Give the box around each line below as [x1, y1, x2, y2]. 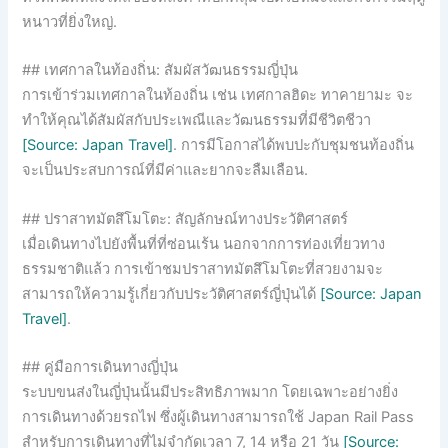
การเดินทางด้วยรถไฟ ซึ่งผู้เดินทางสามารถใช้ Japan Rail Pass [22, 408, 415, 427]
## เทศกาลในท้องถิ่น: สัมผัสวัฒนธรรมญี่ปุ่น [22, 61, 299, 80]
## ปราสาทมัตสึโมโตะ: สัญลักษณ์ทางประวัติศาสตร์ [22, 209, 349, 228]
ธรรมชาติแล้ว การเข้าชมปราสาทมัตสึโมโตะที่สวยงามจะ [22, 259, 384, 278]
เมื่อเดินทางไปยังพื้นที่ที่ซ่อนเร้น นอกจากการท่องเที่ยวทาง [22, 234, 386, 253]
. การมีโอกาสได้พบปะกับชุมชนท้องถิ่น [173, 136, 415, 155]
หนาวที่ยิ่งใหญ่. [22, 13, 118, 32]
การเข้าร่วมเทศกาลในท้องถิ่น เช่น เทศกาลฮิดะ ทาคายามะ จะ [22, 86, 414, 105]
